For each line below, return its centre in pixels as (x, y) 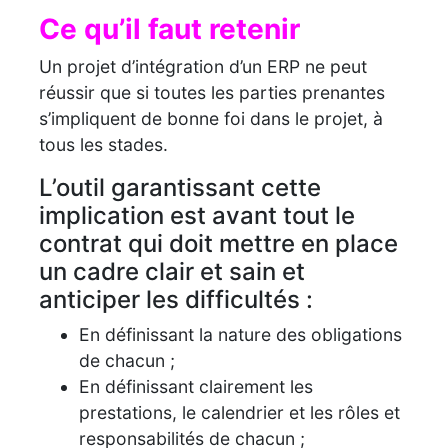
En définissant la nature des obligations (240, 334)
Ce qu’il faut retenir (169, 28)
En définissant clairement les (196, 386)
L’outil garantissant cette (180, 187)
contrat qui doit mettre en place (218, 243)
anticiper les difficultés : (176, 299)
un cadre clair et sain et (172, 271)
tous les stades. (103, 144)
